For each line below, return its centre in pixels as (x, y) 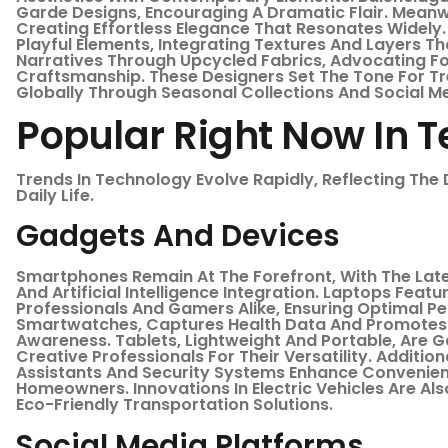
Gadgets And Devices (178, 236)
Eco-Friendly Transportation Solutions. (174, 405)
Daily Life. (55, 196)
